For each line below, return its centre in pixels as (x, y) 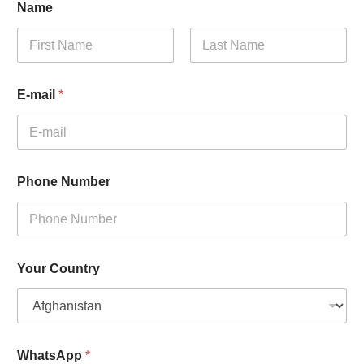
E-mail (38, 95)
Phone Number (64, 182)
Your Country (58, 269)
